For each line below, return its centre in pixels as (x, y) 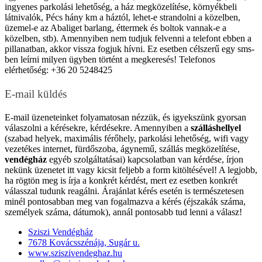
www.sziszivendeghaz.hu (75, 253)
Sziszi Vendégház (61, 232)
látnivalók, (25, 17)
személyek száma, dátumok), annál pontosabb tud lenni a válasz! (123, 212)
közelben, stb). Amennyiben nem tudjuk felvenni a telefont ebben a (128, 38)
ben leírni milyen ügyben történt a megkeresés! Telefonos (110, 59)
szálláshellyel (216, 127)
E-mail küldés (36, 94)
